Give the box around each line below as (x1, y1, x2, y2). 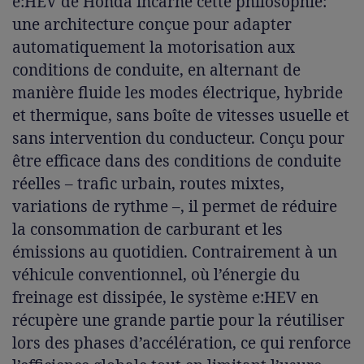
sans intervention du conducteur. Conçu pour (12, 128, 344, 149)
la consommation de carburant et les (12, 219, 283, 240)
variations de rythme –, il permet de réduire (12, 196, 337, 218)
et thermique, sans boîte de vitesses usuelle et (12, 105, 349, 127)
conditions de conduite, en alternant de (12, 59, 301, 81)
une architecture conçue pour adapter (12, 14, 292, 36)
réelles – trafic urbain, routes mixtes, (12, 173, 284, 195)
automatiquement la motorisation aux (12, 37, 295, 58)
